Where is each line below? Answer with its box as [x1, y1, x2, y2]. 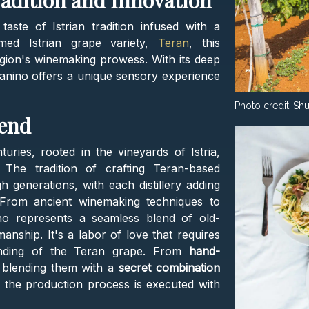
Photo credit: [235, 99, 292, 111]
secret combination [119, 261, 220, 275]
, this [189, 36, 220, 50]
